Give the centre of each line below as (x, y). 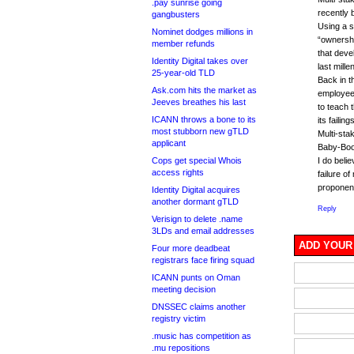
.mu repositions (181, 348)
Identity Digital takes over (200, 61)
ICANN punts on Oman (196, 277)
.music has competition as (201, 336)
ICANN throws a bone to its (204, 119)
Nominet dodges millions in (202, 32)
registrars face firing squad (203, 260)
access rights (178, 172)
